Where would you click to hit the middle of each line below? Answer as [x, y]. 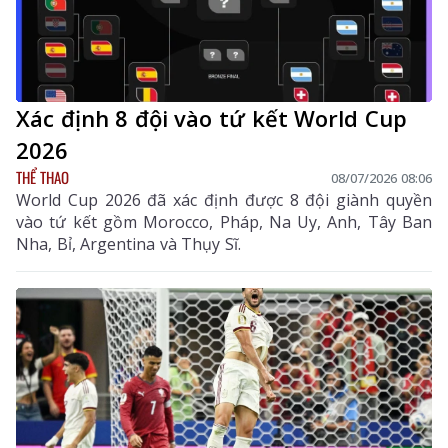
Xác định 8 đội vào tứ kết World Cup [211, 118]
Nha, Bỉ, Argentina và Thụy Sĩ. [128, 244]
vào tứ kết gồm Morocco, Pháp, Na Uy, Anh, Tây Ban [224, 222]
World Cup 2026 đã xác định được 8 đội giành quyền [224, 200]
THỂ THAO [42, 177]
